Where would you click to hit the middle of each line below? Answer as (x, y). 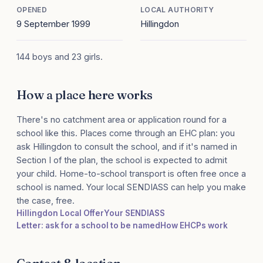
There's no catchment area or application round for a (122, 120)
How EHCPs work (194, 226)
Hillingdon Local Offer (60, 213)
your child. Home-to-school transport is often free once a (131, 174)
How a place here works (85, 95)
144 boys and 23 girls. (60, 57)
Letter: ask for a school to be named (88, 226)
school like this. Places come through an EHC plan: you (126, 133)
